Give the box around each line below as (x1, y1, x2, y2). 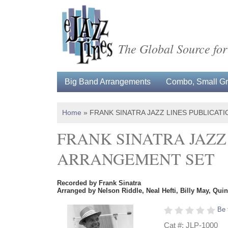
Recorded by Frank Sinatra (57, 179, 141, 187)
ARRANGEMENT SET (57, 148, 215, 169)
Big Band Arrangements (65, 77, 151, 86)
